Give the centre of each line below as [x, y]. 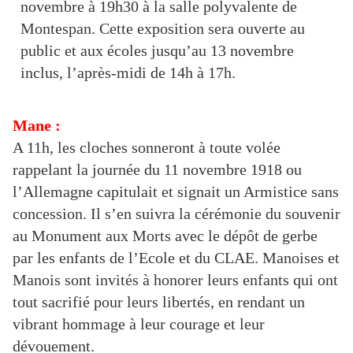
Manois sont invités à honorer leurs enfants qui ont [175, 280]
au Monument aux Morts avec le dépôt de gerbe [165, 236]
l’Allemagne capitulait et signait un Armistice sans [176, 192]
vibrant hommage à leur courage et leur [139, 324]
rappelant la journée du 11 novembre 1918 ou [157, 170]
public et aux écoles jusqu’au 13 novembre [157, 51]
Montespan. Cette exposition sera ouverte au [163, 29]
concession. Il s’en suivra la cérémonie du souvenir [176, 214]
